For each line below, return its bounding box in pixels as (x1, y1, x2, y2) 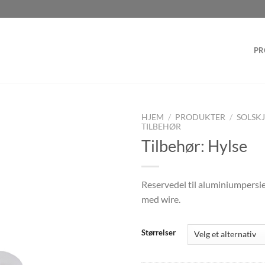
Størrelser (141, 227, 176, 237)
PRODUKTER (175, 112, 226, 122)
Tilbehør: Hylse (141, 135, 247, 156)
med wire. (141, 193, 180, 205)
